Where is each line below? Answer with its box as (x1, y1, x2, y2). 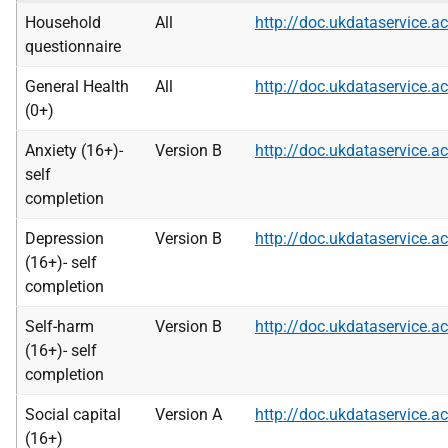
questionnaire (25, 37, 121, 56)
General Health (25, 77, 129, 96)
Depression (25, 229, 104, 248)
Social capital (25, 405, 121, 424)
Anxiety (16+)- (25, 141, 123, 160)
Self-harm (25, 317, 94, 336)
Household (25, 13, 101, 32)
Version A (155, 405, 222, 424)
